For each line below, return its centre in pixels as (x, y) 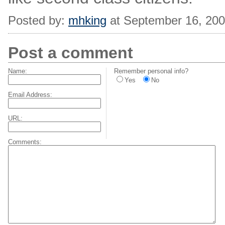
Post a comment (71, 53)
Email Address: (30, 95)
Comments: (25, 142)
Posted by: (38, 20)
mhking (87, 20)
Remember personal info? (151, 71)
